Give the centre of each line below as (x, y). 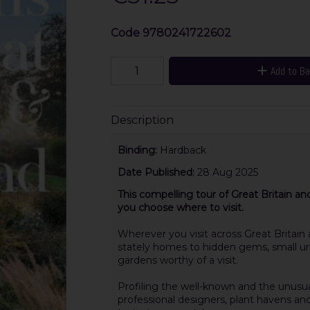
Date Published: (157, 173)
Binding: (138, 150)
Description (142, 120)
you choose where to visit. (180, 208)
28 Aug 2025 (227, 173)
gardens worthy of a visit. (177, 261)
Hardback (183, 150)
